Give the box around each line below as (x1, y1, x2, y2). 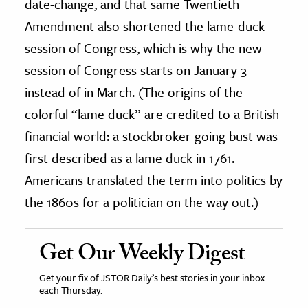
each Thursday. (39, 282, 102, 297)
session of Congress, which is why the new (25, 38, 262, 57)
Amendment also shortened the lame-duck (25, 16, 265, 35)
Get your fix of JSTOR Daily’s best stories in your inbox (39, 269, 265, 285)
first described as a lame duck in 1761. (25, 148, 234, 167)
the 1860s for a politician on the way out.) (25, 192, 258, 211)
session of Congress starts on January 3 (25, 60, 247, 79)
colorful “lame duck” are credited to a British (25, 104, 279, 123)
